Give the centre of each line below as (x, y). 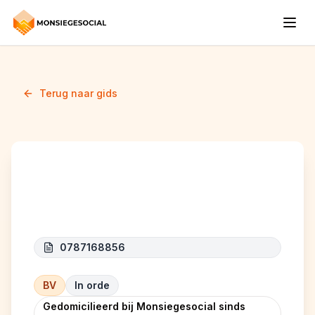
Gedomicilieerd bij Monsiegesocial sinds (144, 306)
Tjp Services (98, 199)
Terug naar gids (78, 93)
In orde (92, 285)
